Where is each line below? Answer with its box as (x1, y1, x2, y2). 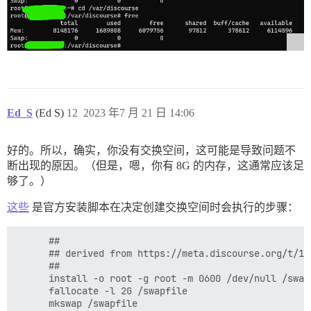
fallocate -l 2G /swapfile (15, 284, 187, 297)
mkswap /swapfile (15, 296, 137, 310)
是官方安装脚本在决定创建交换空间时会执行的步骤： (29, 201, 299, 213)
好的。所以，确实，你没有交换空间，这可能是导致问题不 (7, 144, 296, 156)
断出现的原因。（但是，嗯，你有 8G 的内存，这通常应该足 (7, 159, 304, 171)
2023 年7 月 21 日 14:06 (83, 106, 194, 119)
